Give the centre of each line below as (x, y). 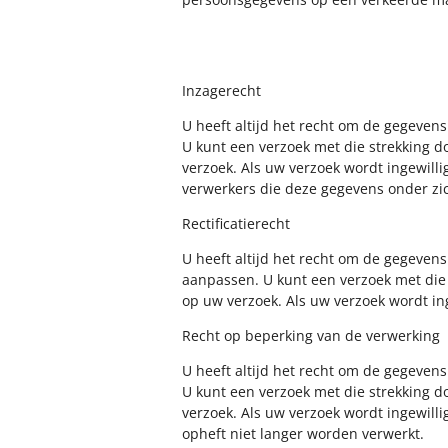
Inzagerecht (221, 90)
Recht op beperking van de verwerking (311, 335)
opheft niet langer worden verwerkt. (303, 433)
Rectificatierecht (236, 223)
